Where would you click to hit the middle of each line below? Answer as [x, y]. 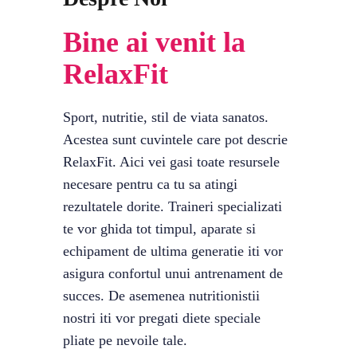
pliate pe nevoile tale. [125, 340]
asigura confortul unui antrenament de [173, 273]
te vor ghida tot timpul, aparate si [159, 229]
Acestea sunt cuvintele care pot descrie [175, 139]
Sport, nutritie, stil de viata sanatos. [166, 117]
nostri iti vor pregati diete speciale [162, 318]
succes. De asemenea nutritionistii [161, 296]
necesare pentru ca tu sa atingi [150, 184]
